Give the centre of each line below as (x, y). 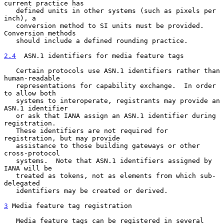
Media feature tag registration (70, 205)
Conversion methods (40, 33)
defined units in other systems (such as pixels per (10, 10)
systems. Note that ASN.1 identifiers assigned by (10, 160)
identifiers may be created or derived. (10, 190)
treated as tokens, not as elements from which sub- (10, 175)
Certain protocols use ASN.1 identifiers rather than (10, 70)
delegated (22, 183)
